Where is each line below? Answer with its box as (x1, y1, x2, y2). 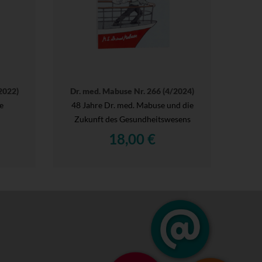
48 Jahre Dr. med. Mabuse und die (71, 99, 194, 110)
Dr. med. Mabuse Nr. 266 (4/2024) (70, 85, 194, 96)
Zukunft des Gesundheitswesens (74, 113, 191, 124)
